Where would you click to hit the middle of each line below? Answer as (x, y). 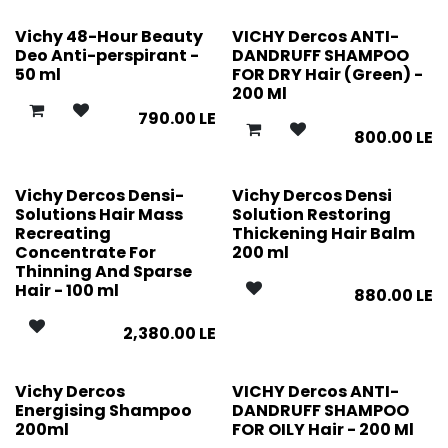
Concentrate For (85, 252)
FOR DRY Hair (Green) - (327, 75)
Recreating (63, 233)
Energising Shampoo (103, 410)
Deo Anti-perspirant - (107, 56)
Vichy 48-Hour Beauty (109, 37)
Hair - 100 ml (67, 290)
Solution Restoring (311, 214)
